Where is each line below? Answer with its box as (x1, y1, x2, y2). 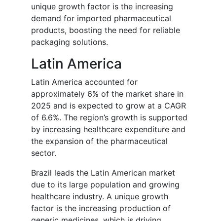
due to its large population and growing (31, 180, 180, 190)
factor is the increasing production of (31, 203, 171, 214)
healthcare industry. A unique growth (31, 191, 168, 202)
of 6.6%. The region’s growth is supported (31, 112, 187, 123)
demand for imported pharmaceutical (31, 13, 171, 24)
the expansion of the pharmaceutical (31, 136, 168, 147)
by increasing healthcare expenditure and (31, 124, 185, 135)
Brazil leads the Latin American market (31, 168, 175, 178)
